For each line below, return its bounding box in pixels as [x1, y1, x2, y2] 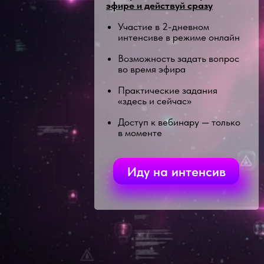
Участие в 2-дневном [118, 21, 209, 32]
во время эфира [118, 63, 186, 75]
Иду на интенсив [127, 163, 226, 179]
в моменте [118, 127, 162, 138]
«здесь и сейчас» [118, 95, 192, 107]
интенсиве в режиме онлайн [118, 31, 240, 43]
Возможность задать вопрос [118, 52, 239, 64]
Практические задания [118, 84, 217, 96]
